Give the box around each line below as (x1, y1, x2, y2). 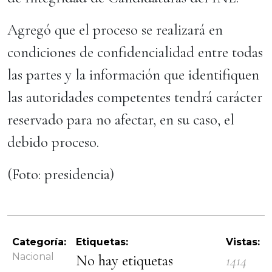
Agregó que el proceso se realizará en (7, 21, 223, 39)
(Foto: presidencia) (7, 165, 114, 183)
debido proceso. (7, 133, 103, 151)
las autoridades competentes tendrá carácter (7, 88, 262, 106)
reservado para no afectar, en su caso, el (7, 110, 234, 129)
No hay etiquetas (76, 251, 173, 270)
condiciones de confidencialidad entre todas (7, 43, 263, 61)
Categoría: (12, 236, 66, 248)
